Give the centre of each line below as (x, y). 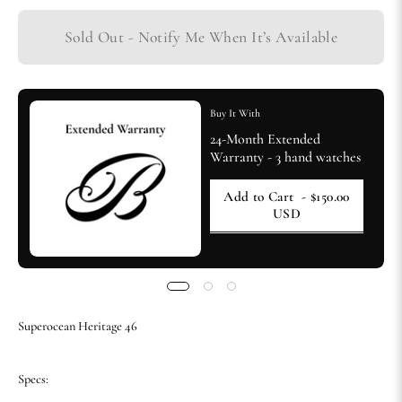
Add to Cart (259, 197)
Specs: (33, 379)
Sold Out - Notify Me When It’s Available (201, 37)
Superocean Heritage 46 (78, 327)
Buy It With (235, 114)
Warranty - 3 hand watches (285, 157)
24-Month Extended (265, 140)
